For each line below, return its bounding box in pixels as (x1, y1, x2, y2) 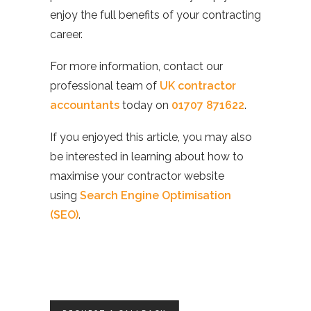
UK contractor (160, 79, 236, 92)
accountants (50, 99, 119, 112)
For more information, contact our (50, 60, 223, 73)
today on (119, 99, 171, 112)
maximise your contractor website (50, 169, 224, 183)
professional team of (50, 79, 160, 92)
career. (50, 28, 83, 41)
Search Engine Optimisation (80, 189, 231, 202)
